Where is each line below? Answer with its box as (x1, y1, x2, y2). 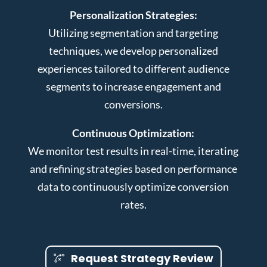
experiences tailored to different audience (37, 61, 229, 75)
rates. (120, 197, 147, 211)
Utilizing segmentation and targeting (48, 26, 219, 39)
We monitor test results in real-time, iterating (28, 144, 239, 157)
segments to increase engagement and (45, 79, 221, 93)
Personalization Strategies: (69, 8, 197, 21)
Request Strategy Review (70, 250, 213, 266)
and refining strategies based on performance (29, 162, 237, 175)
